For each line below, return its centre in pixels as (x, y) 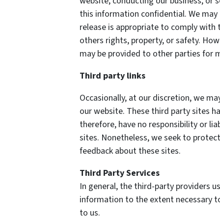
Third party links (112, 76)
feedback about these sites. (130, 151)
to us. (90, 213)
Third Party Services (120, 173)
